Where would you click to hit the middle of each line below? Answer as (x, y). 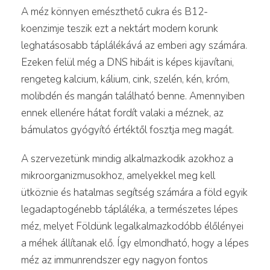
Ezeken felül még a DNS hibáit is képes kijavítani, (127, 62)
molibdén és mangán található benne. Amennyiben (133, 96)
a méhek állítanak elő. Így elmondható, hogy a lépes (135, 243)
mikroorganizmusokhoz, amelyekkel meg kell (118, 175)
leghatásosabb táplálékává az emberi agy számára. (134, 45)
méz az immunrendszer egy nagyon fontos (115, 260)
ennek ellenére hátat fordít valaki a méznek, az (122, 113)
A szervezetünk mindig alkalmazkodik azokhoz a (127, 159)
